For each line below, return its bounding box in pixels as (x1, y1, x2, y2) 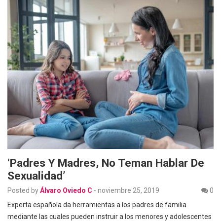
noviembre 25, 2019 (98, 186, 159, 194)
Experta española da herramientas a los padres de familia (7, 200, 186, 209)
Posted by (7, 186, 38, 194)
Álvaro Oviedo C (40, 186, 92, 194)
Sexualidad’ (7, 169, 65, 182)
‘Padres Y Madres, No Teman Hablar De (7, 156, 204, 169)
